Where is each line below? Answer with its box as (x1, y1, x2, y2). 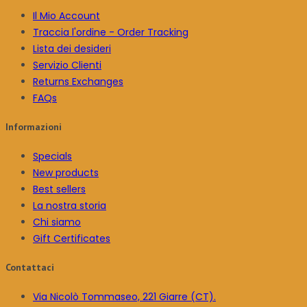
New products (33, 165, 99, 180)
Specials (33, 149, 72, 163)
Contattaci (5, 261, 54, 274)
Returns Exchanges (33, 74, 123, 88)
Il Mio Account (33, 8, 100, 23)
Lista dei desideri (33, 41, 111, 56)
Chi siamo (33, 214, 81, 229)
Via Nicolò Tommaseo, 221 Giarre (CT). (33, 290, 216, 304)
